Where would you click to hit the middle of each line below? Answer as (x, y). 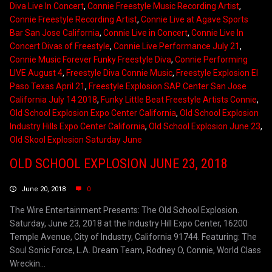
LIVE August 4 (36, 73)
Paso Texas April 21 (47, 87)
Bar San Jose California (55, 33)
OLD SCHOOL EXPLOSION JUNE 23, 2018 (119, 164)
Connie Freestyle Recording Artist (73, 20)
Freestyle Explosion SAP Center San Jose (168, 87)
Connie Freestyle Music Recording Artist (163, 6)
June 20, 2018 (43, 189)
